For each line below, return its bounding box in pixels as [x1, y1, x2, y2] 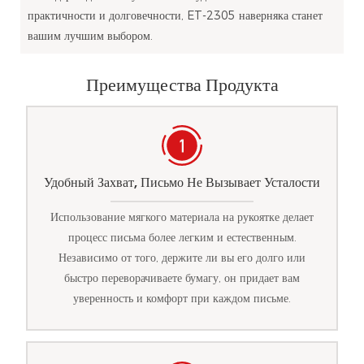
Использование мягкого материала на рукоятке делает [50, 210, 314, 225]
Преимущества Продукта [85, 72, 279, 98]
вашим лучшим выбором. [27, 28, 153, 43]
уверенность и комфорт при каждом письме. [73, 291, 291, 306]
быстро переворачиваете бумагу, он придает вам [64, 271, 300, 286]
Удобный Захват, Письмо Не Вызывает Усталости [44, 172, 320, 192]
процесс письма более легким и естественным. [67, 230, 297, 245]
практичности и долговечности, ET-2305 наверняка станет [27, 7, 323, 23]
